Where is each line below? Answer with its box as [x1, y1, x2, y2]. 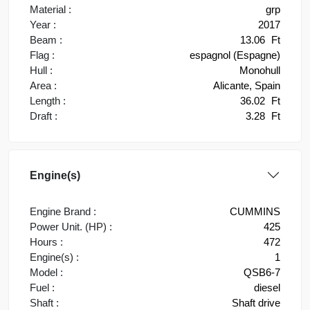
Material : [30, 3, 71, 15]
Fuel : [30, 282, 55, 293]
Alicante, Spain [213, 80, 280, 91]
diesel [254, 282, 280, 293]
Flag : [30, 49, 55, 61]
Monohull [239, 64, 280, 76]
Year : [30, 19, 56, 30]
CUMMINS [230, 206, 280, 217]
